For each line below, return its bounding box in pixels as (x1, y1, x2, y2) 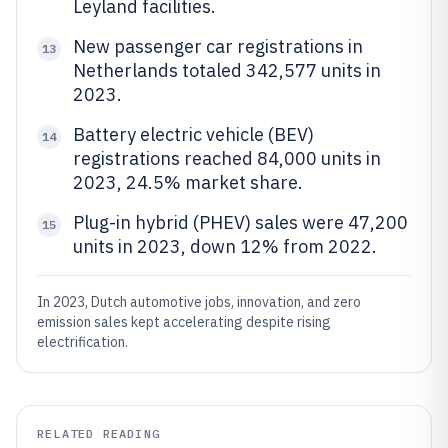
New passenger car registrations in (73, 35, 363, 58)
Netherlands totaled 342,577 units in (73, 59, 381, 82)
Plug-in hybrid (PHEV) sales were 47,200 (73, 211, 408, 234)
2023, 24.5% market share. (73, 171, 303, 194)
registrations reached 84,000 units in (73, 147, 381, 170)
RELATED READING (37, 426, 160, 441)
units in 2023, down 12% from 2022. (73, 235, 377, 258)
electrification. (37, 333, 128, 351)
